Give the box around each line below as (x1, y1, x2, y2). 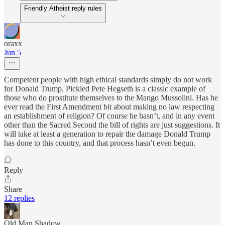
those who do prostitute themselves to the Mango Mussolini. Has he (4, 93, 218, 102)
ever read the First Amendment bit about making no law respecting (4, 102, 214, 111)
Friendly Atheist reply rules (24, 5, 102, 13)
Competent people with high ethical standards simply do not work (4, 75, 212, 84)
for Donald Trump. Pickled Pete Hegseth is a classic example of (4, 84, 205, 93)
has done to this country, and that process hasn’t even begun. (4, 139, 195, 148)
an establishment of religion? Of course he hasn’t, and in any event (4, 111, 214, 121)
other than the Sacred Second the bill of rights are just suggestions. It (4, 121, 220, 130)
